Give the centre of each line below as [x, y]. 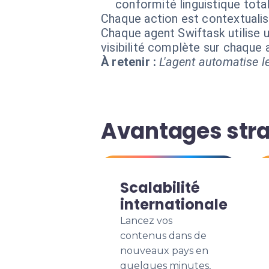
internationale [174, 204]
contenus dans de [163, 236]
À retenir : [129, 62]
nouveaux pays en [164, 251]
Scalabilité [160, 188]
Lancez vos [146, 221]
